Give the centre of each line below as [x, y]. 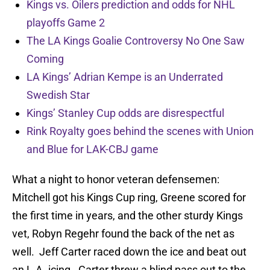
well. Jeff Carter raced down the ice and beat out [129, 252]
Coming [45, 59]
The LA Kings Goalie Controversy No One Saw [136, 41]
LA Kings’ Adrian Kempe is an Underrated [125, 77]
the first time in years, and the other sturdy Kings [127, 216]
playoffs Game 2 [66, 23]
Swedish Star [58, 95]
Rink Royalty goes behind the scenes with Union [140, 131]
